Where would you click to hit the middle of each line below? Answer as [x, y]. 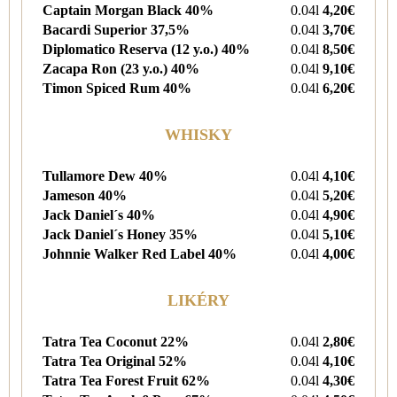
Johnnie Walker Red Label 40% [140, 253]
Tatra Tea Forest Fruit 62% [128, 380]
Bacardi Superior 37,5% [116, 29]
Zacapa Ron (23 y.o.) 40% [121, 68]
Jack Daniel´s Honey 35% [120, 234]
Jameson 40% [85, 195]
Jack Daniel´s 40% [99, 214]
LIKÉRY [198, 300]
